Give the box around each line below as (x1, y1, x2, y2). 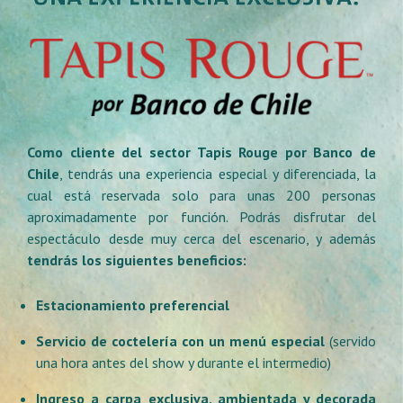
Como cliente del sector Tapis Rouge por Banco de (27, 143, 376, 162)
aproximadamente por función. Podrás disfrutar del (27, 208, 376, 227)
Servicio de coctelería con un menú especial (36, 332, 325, 351)
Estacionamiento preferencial (36, 296, 229, 315)
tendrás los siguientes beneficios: (27, 251, 246, 270)
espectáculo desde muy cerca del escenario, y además (27, 229, 376, 248)
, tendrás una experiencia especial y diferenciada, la (59, 165, 376, 184)
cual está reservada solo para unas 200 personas (27, 186, 376, 205)
